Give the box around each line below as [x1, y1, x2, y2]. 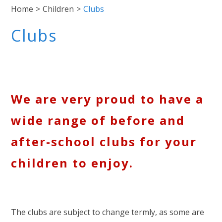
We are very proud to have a [11, 90, 204, 107]
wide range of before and [11, 111, 185, 128]
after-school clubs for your [11, 133, 197, 150]
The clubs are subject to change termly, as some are [11, 206, 205, 218]
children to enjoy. [11, 154, 134, 171]
